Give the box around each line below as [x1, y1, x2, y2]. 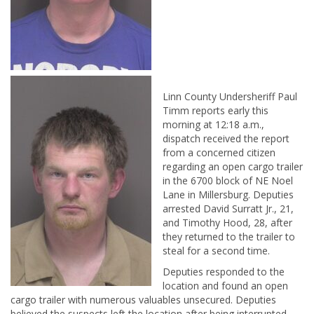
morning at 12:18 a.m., [163, 118, 264, 131]
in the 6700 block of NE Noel [163, 174, 293, 187]
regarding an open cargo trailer [163, 160, 303, 173]
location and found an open [163, 279, 288, 292]
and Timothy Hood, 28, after [163, 216, 292, 229]
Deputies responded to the [163, 265, 285, 278]
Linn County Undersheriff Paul [163, 90, 297, 103]
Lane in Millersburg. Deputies [163, 188, 294, 201]
